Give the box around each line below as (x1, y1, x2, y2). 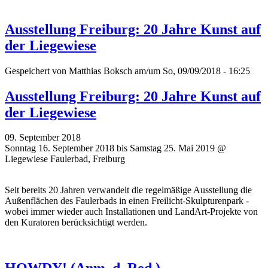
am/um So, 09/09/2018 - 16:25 (132, 65, 250, 76)
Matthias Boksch (69, 65, 132, 76)
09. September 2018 (5, 132, 81, 143)
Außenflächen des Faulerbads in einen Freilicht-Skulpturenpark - (5, 196, 249, 206)
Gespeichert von (5, 65, 69, 76)
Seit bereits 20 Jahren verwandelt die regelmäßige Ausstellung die (5, 185, 252, 196)
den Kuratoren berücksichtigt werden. (5, 217, 147, 228)
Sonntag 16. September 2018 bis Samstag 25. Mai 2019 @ (5, 143, 226, 154)
